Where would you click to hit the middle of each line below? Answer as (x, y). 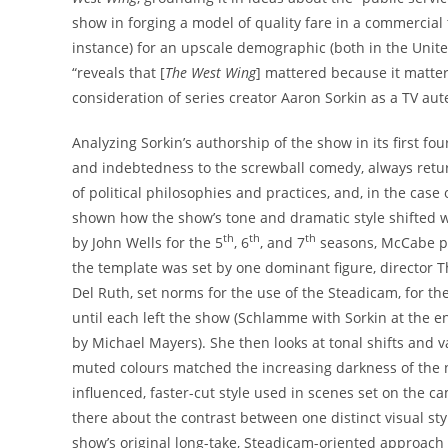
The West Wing (210, 72)
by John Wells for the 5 (147, 242)
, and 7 (282, 242)
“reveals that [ (118, 72)
